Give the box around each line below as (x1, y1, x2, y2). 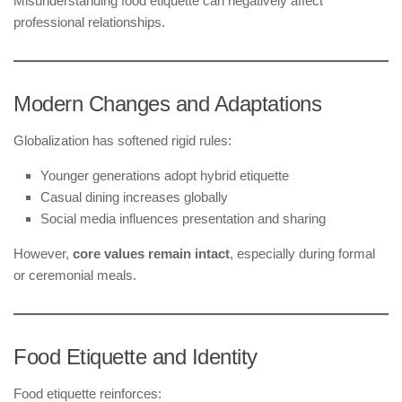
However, (13, 245, 73, 261)
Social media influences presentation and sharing (40, 210, 326, 226)
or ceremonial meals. (13, 267, 136, 283)
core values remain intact (73, 245, 230, 261)
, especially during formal (230, 245, 375, 261)
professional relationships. (13, 13, 165, 30)
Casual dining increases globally (40, 188, 228, 205)
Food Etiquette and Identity (13, 344, 258, 369)
